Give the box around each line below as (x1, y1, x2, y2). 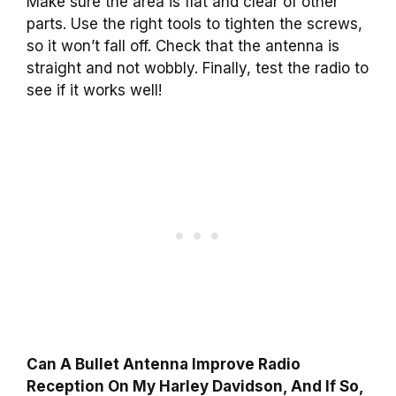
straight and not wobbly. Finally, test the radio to (27, 58, 369, 77)
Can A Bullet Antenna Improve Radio (27, 355, 301, 374)
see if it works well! (27, 80, 162, 99)
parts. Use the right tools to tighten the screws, (27, 14, 362, 33)
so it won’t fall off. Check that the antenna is (27, 36, 339, 55)
